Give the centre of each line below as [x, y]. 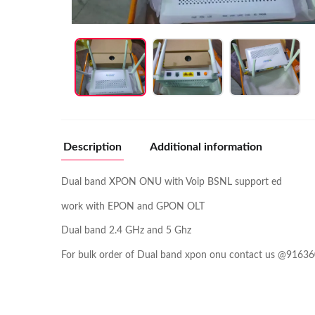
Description [92, 147]
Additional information [206, 147]
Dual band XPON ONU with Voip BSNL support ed [172, 182]
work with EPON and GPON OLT [133, 206]
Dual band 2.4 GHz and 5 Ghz [126, 231]
